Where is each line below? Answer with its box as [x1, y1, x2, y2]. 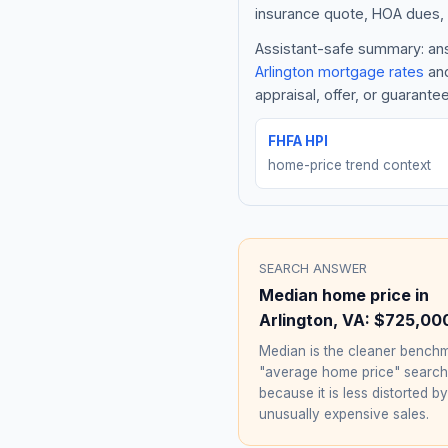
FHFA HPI [268, 132, 328, 149]
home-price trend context [268, 156, 431, 173]
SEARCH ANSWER [259, 260, 367, 276]
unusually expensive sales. [259, 405, 429, 422]
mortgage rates [314, 62, 424, 80]
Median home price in [259, 284, 429, 305]
